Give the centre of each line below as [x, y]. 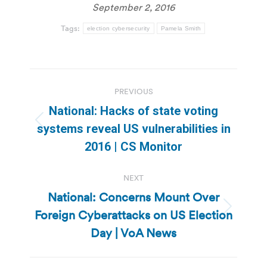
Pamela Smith [181, 29]
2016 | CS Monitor [133, 147]
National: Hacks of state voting [133, 111]
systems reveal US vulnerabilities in [133, 129]
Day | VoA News [133, 233]
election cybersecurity [118, 29]
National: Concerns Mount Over [133, 198]
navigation [77, 108]
